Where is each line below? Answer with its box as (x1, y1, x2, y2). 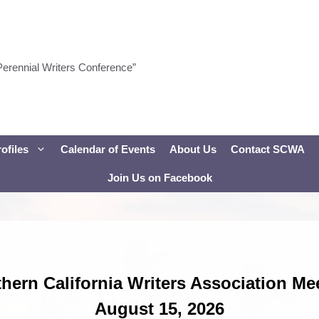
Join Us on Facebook (107, 171, 212, 184)
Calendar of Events (61, 142, 155, 155)
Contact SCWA (231, 142, 305, 155)
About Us (169, 142, 216, 155)
